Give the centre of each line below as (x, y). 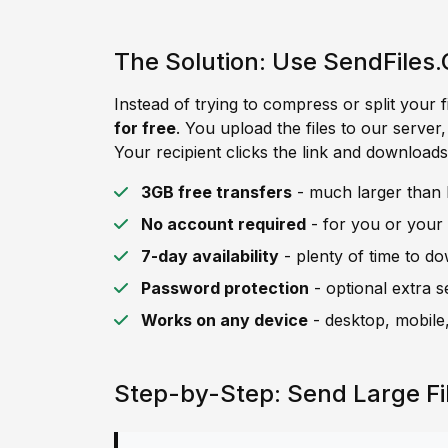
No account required (223, 224)
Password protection (225, 288)
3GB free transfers (216, 192)
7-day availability (210, 256)
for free (145, 128)
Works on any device (224, 320)
